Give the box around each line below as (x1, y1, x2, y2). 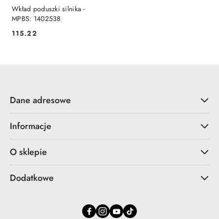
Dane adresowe (10, 94, 71, 107)
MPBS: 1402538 (12, 14, 61, 23)
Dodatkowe (10, 172, 54, 185)
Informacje (10, 120, 51, 133)
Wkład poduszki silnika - (12, 4, 85, 14)
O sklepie (10, 146, 47, 159)
